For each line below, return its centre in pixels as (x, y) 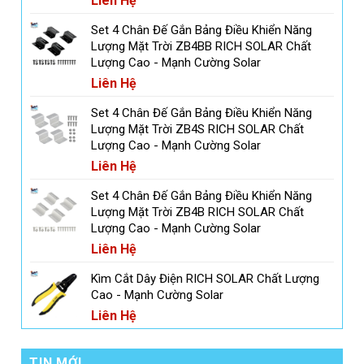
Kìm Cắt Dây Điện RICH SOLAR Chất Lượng (206, 279)
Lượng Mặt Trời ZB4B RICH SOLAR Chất (198, 212)
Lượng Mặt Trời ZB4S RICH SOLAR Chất (198, 130)
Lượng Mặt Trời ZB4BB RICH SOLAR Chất (201, 47)
